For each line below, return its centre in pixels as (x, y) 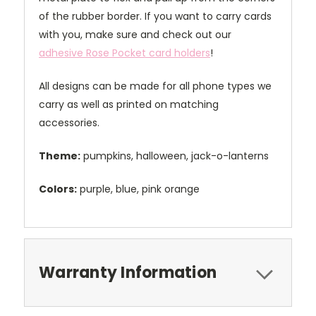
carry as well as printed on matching (129, 105)
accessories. (69, 123)
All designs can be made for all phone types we (155, 86)
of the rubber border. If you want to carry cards (155, 17)
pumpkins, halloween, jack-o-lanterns (175, 156)
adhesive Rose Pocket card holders (124, 53)
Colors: (58, 189)
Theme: (60, 156)
